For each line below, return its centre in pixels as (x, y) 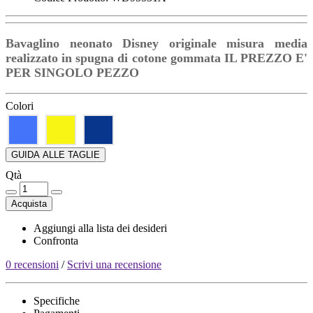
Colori (20, 105)
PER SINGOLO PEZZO (72, 72)
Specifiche (57, 300)
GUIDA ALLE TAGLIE (56, 154)
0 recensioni (32, 264)
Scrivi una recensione (114, 264)
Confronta (56, 240)
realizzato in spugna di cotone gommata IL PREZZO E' (156, 58)
